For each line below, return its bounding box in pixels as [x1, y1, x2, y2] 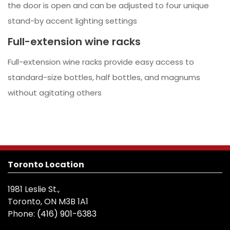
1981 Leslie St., [8, 183, 60, 195]
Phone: [8, 207, 35, 220]
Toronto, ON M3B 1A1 [8, 195, 88, 207]
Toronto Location [8, 158, 84, 170]
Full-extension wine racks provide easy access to [8, 56, 194, 67]
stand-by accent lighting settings [8, 15, 137, 26]
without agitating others [8, 87, 102, 98]
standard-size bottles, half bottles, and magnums [8, 71, 200, 83]
